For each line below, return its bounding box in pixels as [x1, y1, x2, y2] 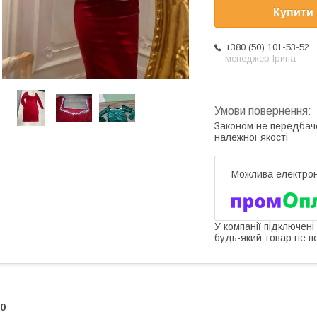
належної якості [214, 132, 288, 144]
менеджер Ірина [225, 53, 296, 64]
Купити [273, 6, 313, 19]
